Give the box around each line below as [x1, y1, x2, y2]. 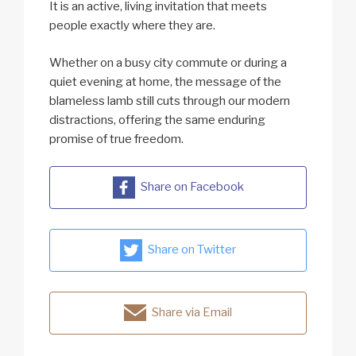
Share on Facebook [140, 180, 244, 195]
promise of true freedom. [49, 131, 184, 146]
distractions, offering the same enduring [49, 112, 265, 127]
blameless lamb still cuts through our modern [49, 93, 290, 108]
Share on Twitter [148, 242, 236, 257]
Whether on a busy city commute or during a [49, 55, 287, 70]
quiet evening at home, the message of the [49, 74, 281, 89]
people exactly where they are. [49, 18, 215, 33]
